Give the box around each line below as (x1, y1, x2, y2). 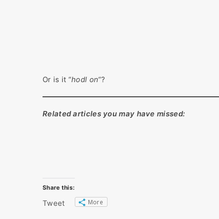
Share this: (43, 184, 75, 191)
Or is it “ (43, 75, 71, 84)
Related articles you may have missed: (43, 109, 185, 118)
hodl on (71, 75, 99, 84)
